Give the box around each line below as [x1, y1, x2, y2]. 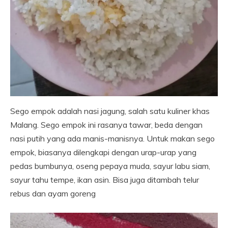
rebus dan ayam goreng [10, 188, 96, 198]
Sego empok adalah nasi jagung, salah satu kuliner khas [10, 105, 210, 116]
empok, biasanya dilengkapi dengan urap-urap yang [10, 147, 196, 157]
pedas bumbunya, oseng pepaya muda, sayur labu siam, [10, 160, 210, 171]
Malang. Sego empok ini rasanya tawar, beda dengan [10, 119, 203, 130]
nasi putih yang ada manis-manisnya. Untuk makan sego [10, 133, 215, 144]
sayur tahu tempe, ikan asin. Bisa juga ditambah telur [10, 174, 199, 185]
